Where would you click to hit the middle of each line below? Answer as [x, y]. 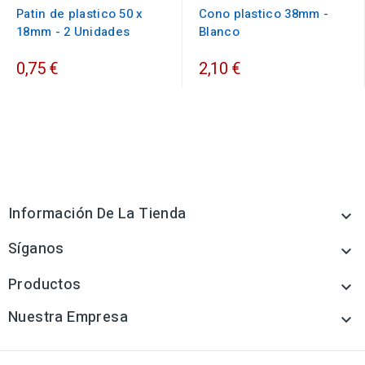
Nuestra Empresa [68, 318]
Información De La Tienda [97, 214]
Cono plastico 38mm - [264, 14]
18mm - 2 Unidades [73, 32]
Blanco [219, 32]
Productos [45, 285]
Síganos [36, 249]
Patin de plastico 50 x [80, 14]
